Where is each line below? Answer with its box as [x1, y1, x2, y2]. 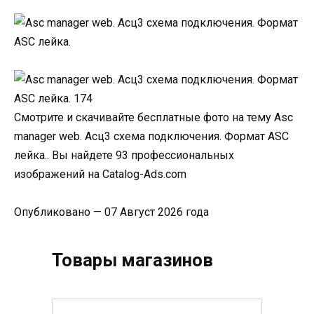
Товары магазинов [52, 249, 213, 271]
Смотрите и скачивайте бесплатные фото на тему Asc [14, 110, 293, 124]
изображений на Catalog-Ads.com [14, 167, 186, 181]
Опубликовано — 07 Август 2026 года [14, 205, 209, 219]
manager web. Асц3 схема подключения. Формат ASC [14, 129, 289, 143]
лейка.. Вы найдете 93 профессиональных [14, 148, 234, 162]
